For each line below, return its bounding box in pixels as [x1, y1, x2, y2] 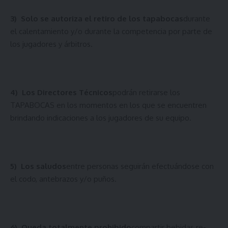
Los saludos [21, 161, 66, 171]
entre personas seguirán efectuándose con [66, 161, 214, 171]
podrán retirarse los [112, 87, 180, 97]
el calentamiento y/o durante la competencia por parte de [10, 26, 212, 36]
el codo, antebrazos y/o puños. [10, 174, 117, 184]
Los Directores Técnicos [22, 87, 112, 97]
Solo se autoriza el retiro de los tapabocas [21, 13, 183, 23]
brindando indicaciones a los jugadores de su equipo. [10, 112, 191, 123]
